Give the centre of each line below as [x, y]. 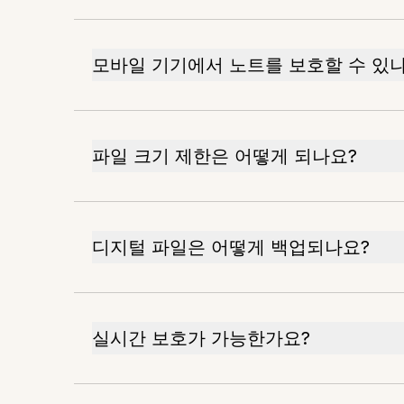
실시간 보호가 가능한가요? [201, 338]
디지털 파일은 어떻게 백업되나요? [231, 247]
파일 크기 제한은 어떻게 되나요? [225, 156]
